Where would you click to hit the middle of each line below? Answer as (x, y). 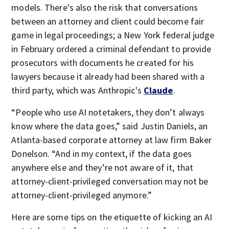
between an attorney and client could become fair (108, 21)
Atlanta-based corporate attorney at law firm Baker (112, 140)
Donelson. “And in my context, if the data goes (101, 154)
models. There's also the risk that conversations (105, 7)
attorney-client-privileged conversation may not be (110, 181)
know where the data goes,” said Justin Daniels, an (110, 126)
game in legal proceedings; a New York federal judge (113, 35)
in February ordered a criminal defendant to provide (111, 49)
